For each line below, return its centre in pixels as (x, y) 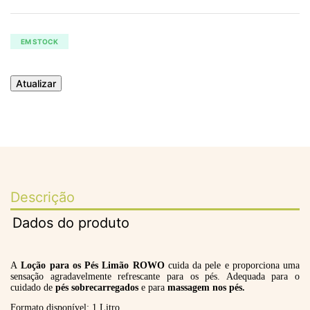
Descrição (43, 198)
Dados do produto (71, 223)
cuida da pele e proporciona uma (232, 266)
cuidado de (33, 288)
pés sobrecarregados (98, 288)
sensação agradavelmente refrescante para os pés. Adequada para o (155, 277)
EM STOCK (39, 42)
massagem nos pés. (206, 288)
